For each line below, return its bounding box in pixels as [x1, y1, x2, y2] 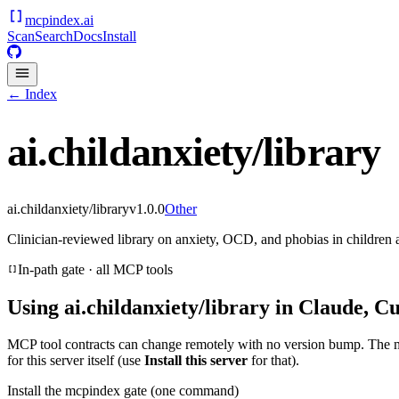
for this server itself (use [7, 353, 144, 369]
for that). [248, 353, 299, 369]
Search [35, 28, 73, 44]
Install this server [144, 353, 248, 369]
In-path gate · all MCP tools [18, 261, 173, 277]
